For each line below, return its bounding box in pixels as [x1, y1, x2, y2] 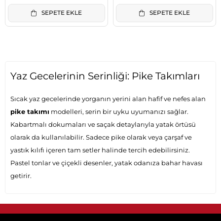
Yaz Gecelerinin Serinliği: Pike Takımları [10, 70, 200, 82]
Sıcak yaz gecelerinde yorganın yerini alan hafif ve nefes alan [10, 95, 206, 103]
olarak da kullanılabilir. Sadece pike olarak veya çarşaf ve [10, 133, 192, 141]
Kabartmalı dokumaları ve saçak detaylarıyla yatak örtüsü [10, 120, 196, 128]
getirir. [10, 172, 32, 180]
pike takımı [10, 108, 49, 115]
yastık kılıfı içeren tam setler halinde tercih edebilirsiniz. [10, 146, 190, 154]
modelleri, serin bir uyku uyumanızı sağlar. [49, 108, 188, 115]
